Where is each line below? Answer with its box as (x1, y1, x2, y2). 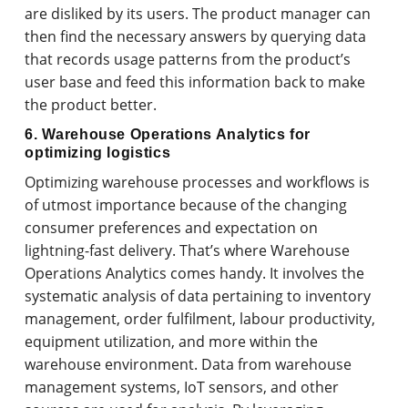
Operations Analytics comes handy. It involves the (25, 262, 365, 283)
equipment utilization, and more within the (25, 331, 319, 352)
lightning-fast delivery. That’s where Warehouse (25, 240, 351, 260)
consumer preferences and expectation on (25, 217, 319, 238)
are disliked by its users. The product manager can (25, 3, 372, 24)
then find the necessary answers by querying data (25, 25, 367, 46)
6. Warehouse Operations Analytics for (25, 126, 311, 142)
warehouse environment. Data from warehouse (25, 353, 352, 374)
